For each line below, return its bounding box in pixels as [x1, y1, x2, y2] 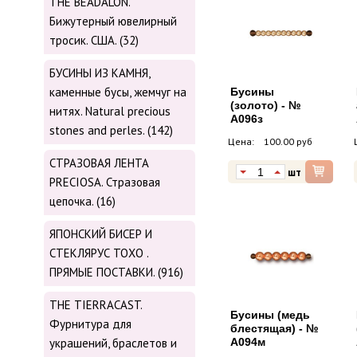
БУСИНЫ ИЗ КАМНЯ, [49, 65, 150, 81]
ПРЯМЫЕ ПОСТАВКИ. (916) [49, 265, 183, 280]
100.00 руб [264, 135, 312, 148]
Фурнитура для [49, 316, 131, 332]
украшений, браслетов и [49, 335, 177, 351]
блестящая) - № [230, 322, 319, 335]
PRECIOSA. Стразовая [49, 175, 160, 190]
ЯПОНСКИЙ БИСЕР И [49, 226, 152, 242]
